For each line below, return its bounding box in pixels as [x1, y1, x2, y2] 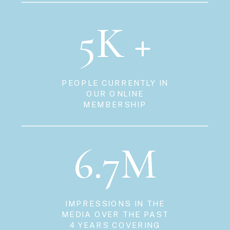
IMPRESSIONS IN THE [65, 199, 165, 208]
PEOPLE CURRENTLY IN [61, 78, 169, 87]
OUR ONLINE [86, 89, 144, 98]
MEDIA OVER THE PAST [61, 209, 169, 219]
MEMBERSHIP [83, 100, 147, 109]
